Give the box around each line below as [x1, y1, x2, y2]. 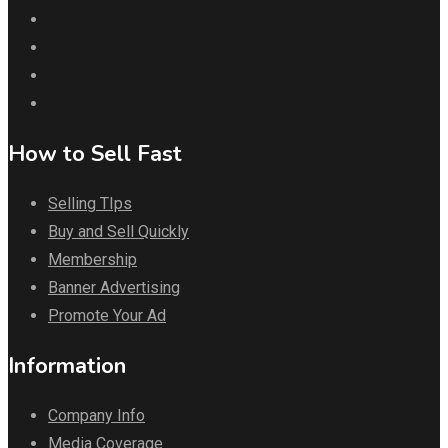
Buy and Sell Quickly [48, 221, 189, 241]
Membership [48, 249, 137, 269]
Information [8, 350, 126, 381]
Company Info [48, 405, 145, 425]
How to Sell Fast [8, 138, 182, 169]
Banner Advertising [48, 277, 180, 297]
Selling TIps [48, 193, 132, 213]
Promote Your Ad [48, 305, 166, 325]
